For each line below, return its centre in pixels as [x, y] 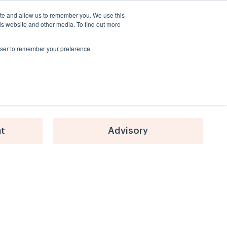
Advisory [128, 131]
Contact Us [174, 20]
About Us [22, 20]
